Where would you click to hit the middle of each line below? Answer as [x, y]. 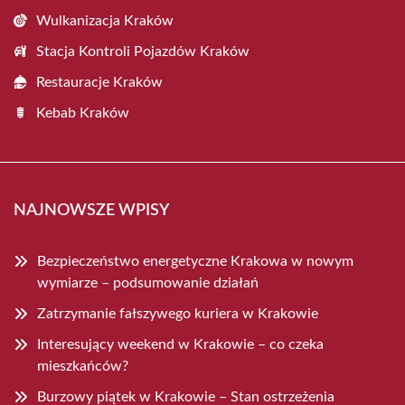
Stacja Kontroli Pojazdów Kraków [143, 52]
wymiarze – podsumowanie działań [148, 283]
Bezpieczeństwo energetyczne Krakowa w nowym [195, 261]
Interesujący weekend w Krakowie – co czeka [180, 344]
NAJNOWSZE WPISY [91, 211]
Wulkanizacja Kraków [105, 21]
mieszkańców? [83, 366]
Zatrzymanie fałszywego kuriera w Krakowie [178, 314]
